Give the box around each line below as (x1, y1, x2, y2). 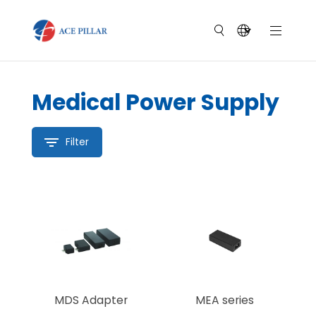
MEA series (195, 293, 255, 308)
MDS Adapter (54, 293, 128, 308)
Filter (65, 135, 89, 150)
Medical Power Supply (31, 86, 279, 118)
